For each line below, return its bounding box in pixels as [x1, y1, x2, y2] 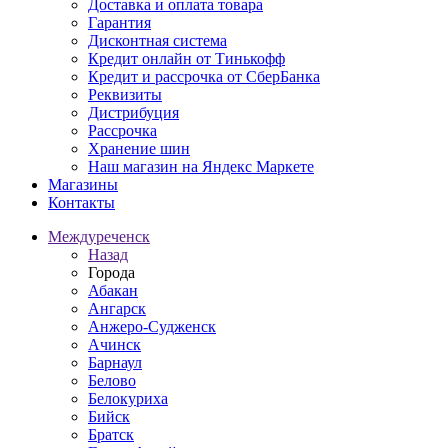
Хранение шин [88, 140, 190, 157]
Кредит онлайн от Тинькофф [88, 50, 285, 67]
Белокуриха [88, 390, 168, 407]
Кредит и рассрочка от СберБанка [88, 68, 320, 85]
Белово [88, 372, 136, 389]
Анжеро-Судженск [88, 318, 216, 335]
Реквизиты [88, 86, 162, 103]
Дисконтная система [88, 32, 227, 49]
